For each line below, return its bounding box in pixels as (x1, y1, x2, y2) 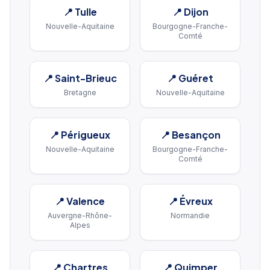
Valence (66, 195, 105, 207)
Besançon (171, 128, 221, 141)
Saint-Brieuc (54, 72, 117, 84)
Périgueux (61, 128, 110, 141)
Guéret (178, 72, 213, 84)
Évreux (179, 195, 213, 207)
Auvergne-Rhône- (48, 211, 112, 220)
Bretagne (63, 88, 96, 97)
